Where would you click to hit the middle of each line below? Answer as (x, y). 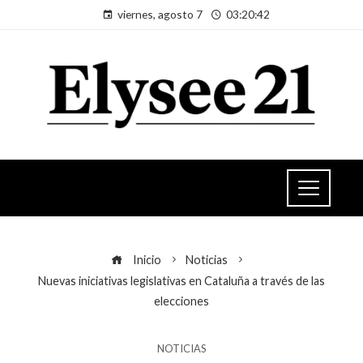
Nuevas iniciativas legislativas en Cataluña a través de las (181, 280)
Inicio (146, 259)
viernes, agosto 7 (160, 14)
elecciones (181, 301)
